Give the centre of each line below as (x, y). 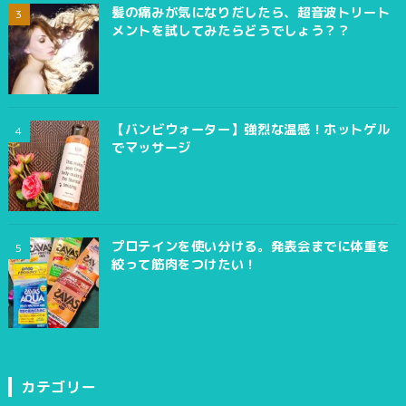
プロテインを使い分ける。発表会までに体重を (251, 246)
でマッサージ (151, 147)
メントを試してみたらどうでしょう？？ (231, 30)
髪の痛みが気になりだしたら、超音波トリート (251, 12)
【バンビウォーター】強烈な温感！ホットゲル (251, 129)
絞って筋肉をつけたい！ (184, 264)
